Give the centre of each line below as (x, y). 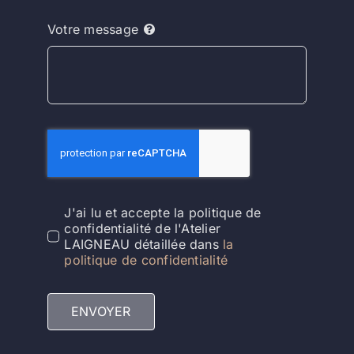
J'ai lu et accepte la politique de (163, 212)
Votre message (93, 30)
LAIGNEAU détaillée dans (144, 244)
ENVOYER (101, 311)
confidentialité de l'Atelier (143, 228)
